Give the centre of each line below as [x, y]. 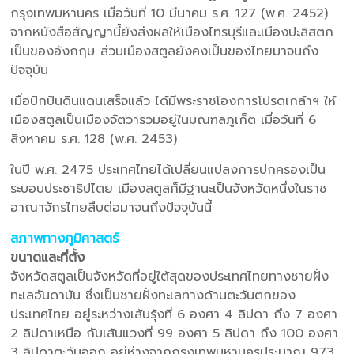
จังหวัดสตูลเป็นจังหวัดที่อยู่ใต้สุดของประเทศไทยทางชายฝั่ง [170, 276]
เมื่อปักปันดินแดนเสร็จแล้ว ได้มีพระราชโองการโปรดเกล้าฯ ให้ [173, 101]
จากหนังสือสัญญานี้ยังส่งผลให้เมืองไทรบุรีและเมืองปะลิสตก [172, 32]
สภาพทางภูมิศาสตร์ [65, 238]
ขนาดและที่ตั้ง [48, 257]
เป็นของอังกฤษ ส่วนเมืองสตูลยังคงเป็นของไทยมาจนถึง [165, 51]
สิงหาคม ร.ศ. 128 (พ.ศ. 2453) [94, 139]
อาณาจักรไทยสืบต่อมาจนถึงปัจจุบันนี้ [111, 207]
